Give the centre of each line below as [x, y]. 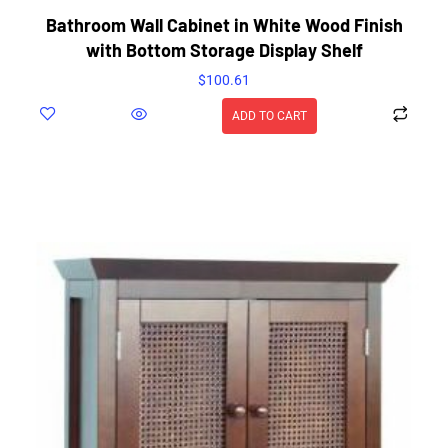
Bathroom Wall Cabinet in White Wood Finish [224, 25]
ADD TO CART [269, 116]
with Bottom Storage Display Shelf [224, 50]
